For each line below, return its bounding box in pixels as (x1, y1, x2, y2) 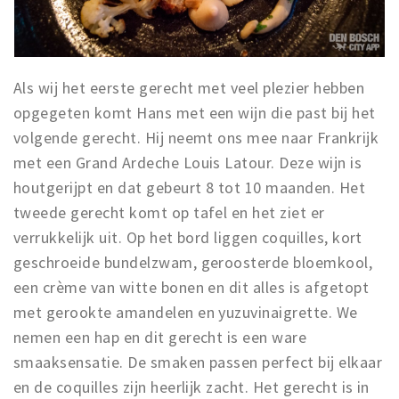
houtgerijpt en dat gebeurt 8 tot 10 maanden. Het (13, 176, 366, 198)
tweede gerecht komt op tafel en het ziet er (13, 201, 325, 223)
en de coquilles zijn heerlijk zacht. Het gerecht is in (13, 376, 370, 397)
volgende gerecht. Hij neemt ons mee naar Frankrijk (13, 126, 379, 148)
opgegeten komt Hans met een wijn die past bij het (13, 102, 376, 123)
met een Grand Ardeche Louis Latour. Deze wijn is (13, 151, 362, 173)
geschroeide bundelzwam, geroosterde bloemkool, (13, 251, 373, 273)
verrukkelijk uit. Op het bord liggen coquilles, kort (13, 226, 362, 248)
